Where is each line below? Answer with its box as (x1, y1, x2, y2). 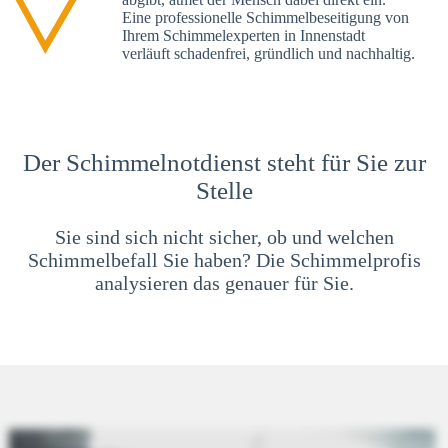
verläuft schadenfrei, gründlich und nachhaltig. (122, 44, 415, 62)
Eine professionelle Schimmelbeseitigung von (122, 8, 409, 26)
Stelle (195, 177, 253, 205)
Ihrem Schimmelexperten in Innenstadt (122, 26, 365, 44)
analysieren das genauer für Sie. (94, 272, 354, 295)
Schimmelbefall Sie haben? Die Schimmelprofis (27, 249, 421, 272)
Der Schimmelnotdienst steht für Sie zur (22, 149, 426, 177)
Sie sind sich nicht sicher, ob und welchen (54, 226, 394, 249)
